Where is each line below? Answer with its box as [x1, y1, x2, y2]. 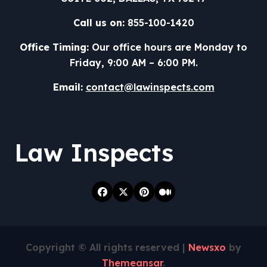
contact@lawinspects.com [85, 81, 215, 94]
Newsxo [188, 241, 226, 254]
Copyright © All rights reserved [26, 241, 182, 254]
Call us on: [73, 17, 125, 29]
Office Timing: [20, 41, 89, 54]
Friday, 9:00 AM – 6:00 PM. [69, 57, 198, 69]
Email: [52, 81, 83, 94]
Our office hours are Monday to [89, 41, 247, 54]
